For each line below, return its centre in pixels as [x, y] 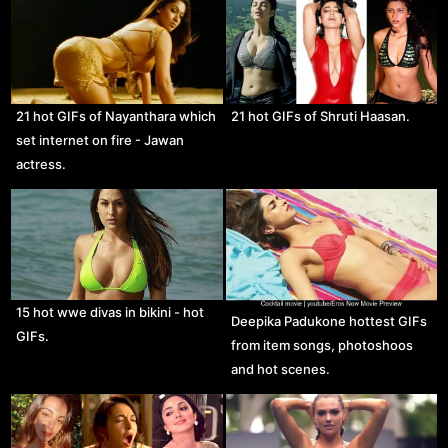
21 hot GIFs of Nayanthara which [116, 116]
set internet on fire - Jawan [100, 140]
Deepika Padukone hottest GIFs [328, 320]
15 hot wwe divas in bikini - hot [110, 312]
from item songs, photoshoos [321, 344]
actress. [41, 164]
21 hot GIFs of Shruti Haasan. [320, 116]
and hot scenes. [280, 368]
